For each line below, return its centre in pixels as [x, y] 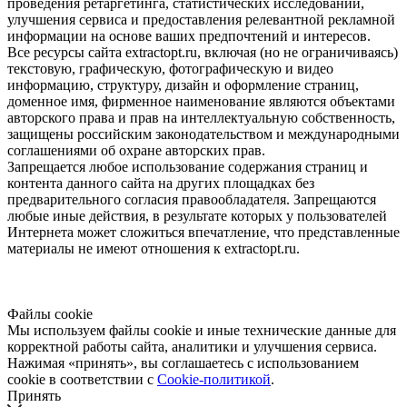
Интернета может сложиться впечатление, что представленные [203, 232]
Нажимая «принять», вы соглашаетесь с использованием [183, 362]
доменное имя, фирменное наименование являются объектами [201, 101]
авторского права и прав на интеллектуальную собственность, [201, 117]
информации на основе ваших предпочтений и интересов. [189, 35]
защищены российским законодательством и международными [203, 134]
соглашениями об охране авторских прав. [136, 150]
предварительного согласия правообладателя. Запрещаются [192, 199]
